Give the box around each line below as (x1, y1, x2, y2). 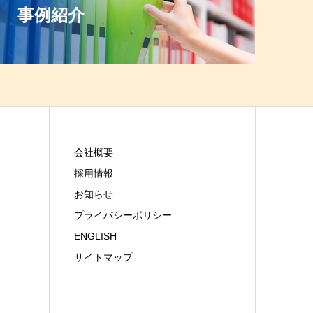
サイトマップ (74, 251, 133, 263)
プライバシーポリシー (74, 209, 173, 221)
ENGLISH (74, 230, 117, 242)
